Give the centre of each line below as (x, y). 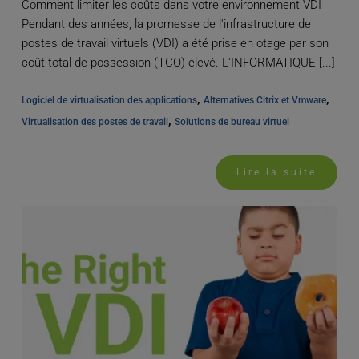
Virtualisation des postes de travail (95, 121)
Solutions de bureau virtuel (232, 121)
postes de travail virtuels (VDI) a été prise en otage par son (175, 43)
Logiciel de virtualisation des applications (109, 100)
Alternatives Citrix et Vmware (264, 100)
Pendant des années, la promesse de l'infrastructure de (166, 24)
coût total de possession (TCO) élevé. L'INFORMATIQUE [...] (178, 62)
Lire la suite (277, 172)
